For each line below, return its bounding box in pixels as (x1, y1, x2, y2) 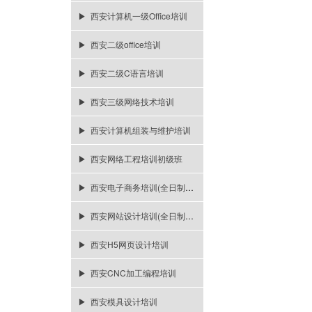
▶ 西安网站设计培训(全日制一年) (185, 210, 194, 221)
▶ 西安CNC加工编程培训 (78, 267, 176, 279)
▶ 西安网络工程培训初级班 (78, 153, 182, 164)
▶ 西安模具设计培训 (78, 295, 157, 307)
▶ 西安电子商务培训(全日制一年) (185, 181, 194, 193)
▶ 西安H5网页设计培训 (78, 238, 169, 250)
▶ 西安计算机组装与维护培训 (78, 124, 191, 136)
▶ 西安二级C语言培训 (78, 67, 164, 79)
